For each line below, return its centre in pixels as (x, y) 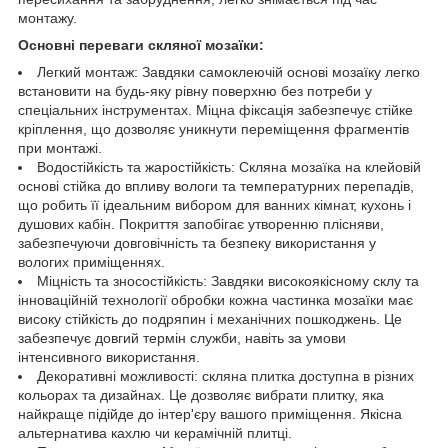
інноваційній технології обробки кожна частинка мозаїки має (215, 299)
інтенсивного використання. (109, 356)
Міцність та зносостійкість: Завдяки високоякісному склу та (228, 280)
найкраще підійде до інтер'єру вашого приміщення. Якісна (210, 413)
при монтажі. (60, 147)
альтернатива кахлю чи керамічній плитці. (155, 432)
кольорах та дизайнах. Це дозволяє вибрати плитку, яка (201, 394)
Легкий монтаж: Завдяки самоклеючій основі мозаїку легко (228, 71)
